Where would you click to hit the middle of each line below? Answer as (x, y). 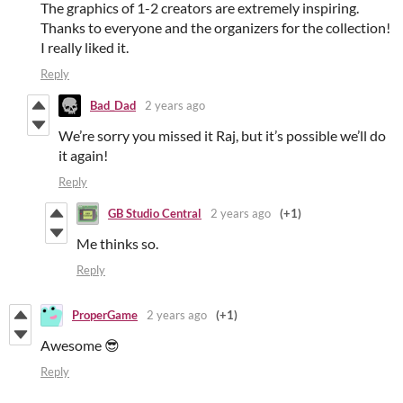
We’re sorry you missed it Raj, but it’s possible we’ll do (222, 135)
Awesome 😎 (80, 345)
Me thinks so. (117, 243)
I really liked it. (85, 47)
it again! (83, 155)
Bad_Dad (113, 106)
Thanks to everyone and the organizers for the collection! (215, 27)
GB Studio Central (155, 214)
